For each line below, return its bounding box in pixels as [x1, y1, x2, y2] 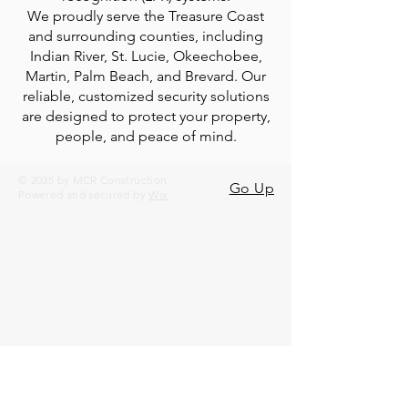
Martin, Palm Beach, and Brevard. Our [25, 67, 266, 85]
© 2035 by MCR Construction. [18, 173, 170, 187]
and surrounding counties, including [28, 27, 263, 45]
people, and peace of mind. [55, 127, 237, 145]
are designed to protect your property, [21, 107, 270, 125]
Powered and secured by [18, 188, 149, 201]
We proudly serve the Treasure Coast [27, 7, 264, 25]
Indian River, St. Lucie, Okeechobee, [29, 47, 262, 65]
